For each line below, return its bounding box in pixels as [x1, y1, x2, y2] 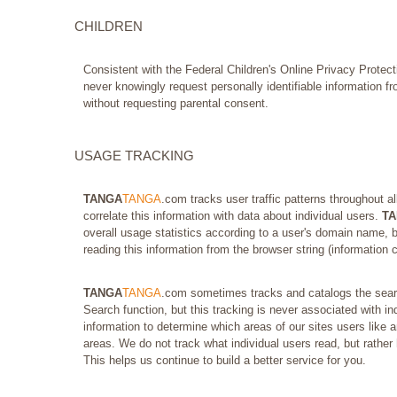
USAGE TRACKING [74, 148, 194, 164]
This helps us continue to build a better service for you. [83, 354, 366, 368]
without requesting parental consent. [83, 97, 269, 111]
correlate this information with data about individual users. [83, 209, 382, 223]
